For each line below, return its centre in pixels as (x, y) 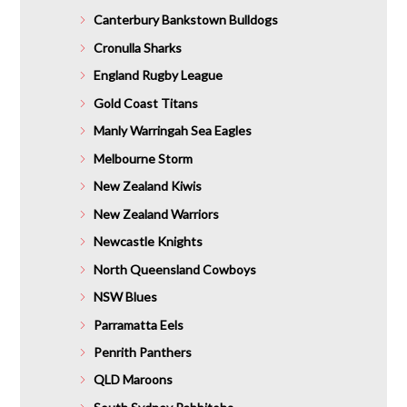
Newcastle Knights (148, 242)
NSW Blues (125, 297)
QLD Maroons (133, 380)
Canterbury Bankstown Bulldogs (185, 20)
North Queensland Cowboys (174, 269)
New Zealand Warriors (156, 213)
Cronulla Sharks (137, 47)
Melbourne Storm (143, 158)
